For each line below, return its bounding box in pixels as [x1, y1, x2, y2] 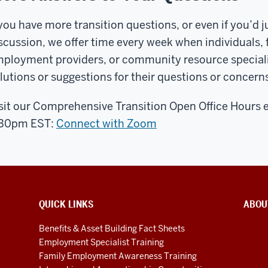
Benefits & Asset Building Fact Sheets [39, 223, 185, 234]
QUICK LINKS [39, 197, 94, 211]
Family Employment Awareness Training [39, 250, 197, 261]
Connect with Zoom [56, 116, 157, 130]
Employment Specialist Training [39, 236, 165, 248]
